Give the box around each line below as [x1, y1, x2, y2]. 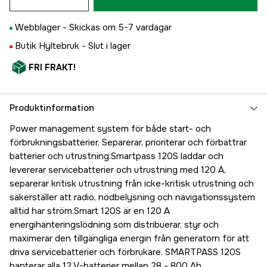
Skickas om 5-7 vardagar [69, 21, 172, 34]
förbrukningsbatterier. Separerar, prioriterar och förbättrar [10, 136, 247, 149]
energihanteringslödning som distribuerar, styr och [10, 219, 219, 231]
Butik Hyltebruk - [15, 40, 88, 52]
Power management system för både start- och [10, 123, 211, 135]
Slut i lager [88, 40, 131, 52]
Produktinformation [10, 102, 94, 114]
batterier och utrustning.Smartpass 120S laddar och [10, 150, 223, 163]
